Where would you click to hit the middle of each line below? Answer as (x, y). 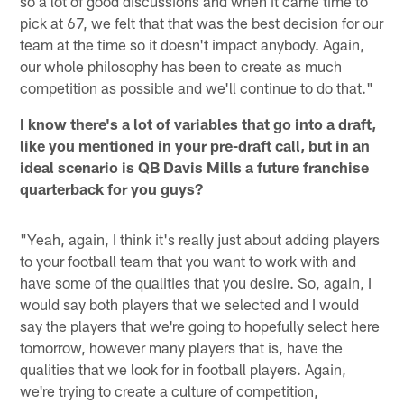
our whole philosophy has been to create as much (181, 65)
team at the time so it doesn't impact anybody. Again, (193, 44)
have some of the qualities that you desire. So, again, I (196, 282)
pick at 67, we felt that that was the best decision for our (202, 22)
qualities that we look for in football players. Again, (184, 368)
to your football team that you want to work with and (188, 260)
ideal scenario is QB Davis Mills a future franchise (195, 166)
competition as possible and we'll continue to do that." (197, 87)
